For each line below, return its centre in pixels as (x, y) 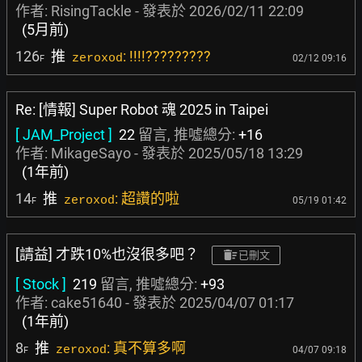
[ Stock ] (41, 284)
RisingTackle (91, 11)
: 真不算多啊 (146, 348)
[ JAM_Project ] (64, 135)
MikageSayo (91, 153)
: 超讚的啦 (147, 198)
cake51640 (86, 303)
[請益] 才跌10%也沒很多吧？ (107, 254)
